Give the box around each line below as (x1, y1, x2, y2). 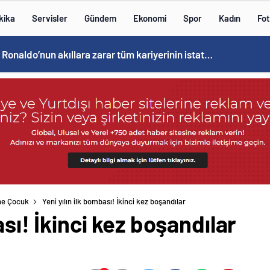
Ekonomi (133, 13, 166, 24)
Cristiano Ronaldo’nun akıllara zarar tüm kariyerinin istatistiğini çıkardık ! (204, 48, 213, 60)
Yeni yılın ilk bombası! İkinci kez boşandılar (42, 196, 186, 207)
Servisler (32, 13, 67, 24)
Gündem (84, 13, 116, 24)
